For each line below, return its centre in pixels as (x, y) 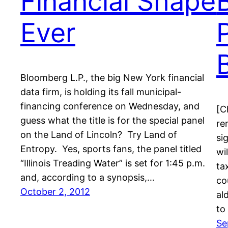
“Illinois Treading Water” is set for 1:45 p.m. (113, 163)
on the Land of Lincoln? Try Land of (99, 134)
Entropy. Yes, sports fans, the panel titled (111, 149)
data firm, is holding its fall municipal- (101, 92)
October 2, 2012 (55, 191)
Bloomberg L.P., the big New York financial (112, 77)
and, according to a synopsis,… (88, 177)
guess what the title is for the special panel (112, 120)
